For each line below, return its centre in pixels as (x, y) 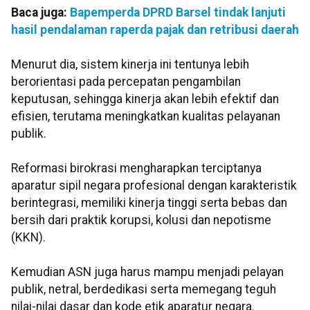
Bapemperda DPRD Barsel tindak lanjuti (178, 12)
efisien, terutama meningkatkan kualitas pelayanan (146, 116)
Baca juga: (40, 12)
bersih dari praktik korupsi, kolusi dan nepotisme (141, 220)
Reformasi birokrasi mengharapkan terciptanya (136, 168)
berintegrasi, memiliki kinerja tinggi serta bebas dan (149, 202)
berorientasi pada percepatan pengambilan (126, 81)
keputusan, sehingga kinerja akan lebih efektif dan (145, 99)
